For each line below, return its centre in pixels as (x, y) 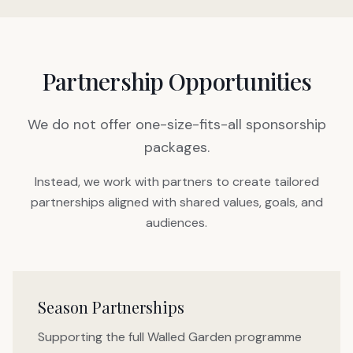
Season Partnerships (111, 307)
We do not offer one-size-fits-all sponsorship (176, 124)
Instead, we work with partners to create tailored (176, 181)
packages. (176, 147)
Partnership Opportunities (176, 81)
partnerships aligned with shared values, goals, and (176, 202)
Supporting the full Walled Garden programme (170, 336)
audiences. (176, 222)
